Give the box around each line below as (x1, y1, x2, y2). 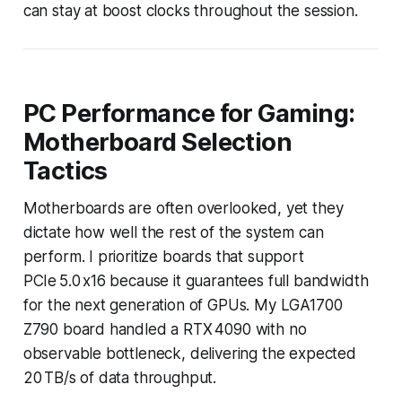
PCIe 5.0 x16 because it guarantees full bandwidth (22, 271, 369, 290)
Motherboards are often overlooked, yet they (22, 198, 344, 217)
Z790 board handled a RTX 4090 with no (22, 319, 307, 338)
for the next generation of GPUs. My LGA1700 (22, 295, 343, 314)
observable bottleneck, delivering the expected (22, 344, 356, 363)
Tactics (22, 155, 108, 186)
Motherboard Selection (22, 127, 293, 157)
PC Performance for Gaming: (22, 98, 355, 128)
